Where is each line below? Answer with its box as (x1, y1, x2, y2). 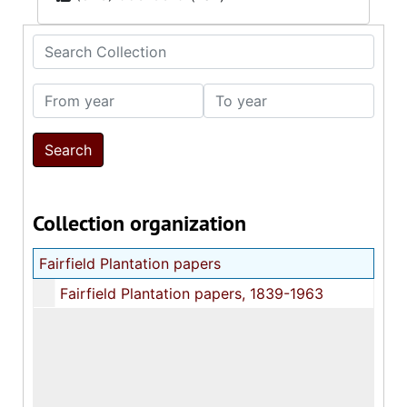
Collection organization (33, 209, 246, 237)
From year (32, 84, 102, 103)
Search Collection (32, 35, 154, 54)
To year (203, 84, 254, 103)
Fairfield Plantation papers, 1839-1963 (60, 284, 323, 303)
